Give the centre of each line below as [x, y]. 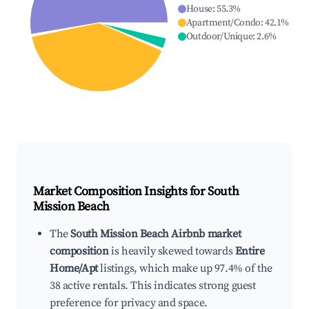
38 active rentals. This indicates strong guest [153, 286]
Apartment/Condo [223, 23]
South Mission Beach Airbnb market [156, 234]
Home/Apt [74, 269]
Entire [250, 251]
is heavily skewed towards [172, 251]
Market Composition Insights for [121, 192]
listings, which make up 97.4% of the [185, 269]
